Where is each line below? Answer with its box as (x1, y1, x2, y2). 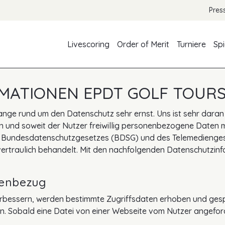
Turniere (177, 39, 206, 50)
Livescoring (67, 39, 110, 50)
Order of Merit (117, 39, 170, 50)
